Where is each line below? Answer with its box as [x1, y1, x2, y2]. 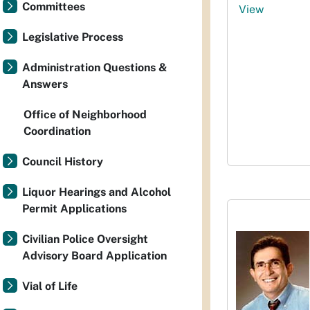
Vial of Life [22, 280, 77, 293]
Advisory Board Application [22, 249, 167, 262]
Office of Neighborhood [24, 108, 147, 121]
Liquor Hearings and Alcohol [22, 185, 171, 199]
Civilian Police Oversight [22, 232, 148, 246]
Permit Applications [22, 202, 127, 215]
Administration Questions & [22, 61, 167, 74]
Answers [22, 77, 68, 91]
